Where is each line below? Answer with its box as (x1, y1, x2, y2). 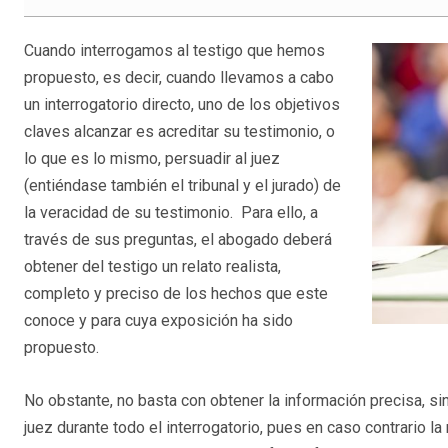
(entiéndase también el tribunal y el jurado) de (24, 175, 341, 195)
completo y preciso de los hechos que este (24, 283, 328, 303)
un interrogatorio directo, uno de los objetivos (24, 94, 340, 114)
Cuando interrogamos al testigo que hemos (24, 40, 325, 60)
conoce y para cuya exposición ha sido (24, 310, 293, 330)
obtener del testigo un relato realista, (24, 256, 281, 276)
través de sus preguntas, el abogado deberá (24, 229, 332, 249)
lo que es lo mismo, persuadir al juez (24, 148, 280, 168)
